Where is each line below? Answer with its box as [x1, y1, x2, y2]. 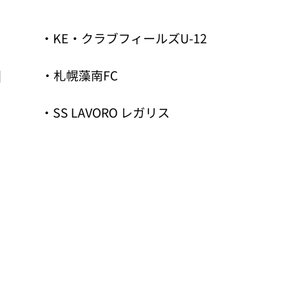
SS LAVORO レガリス [53, 104, 170, 122]
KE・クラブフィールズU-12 [53, 30, 207, 47]
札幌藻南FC [54, 67, 118, 85]
